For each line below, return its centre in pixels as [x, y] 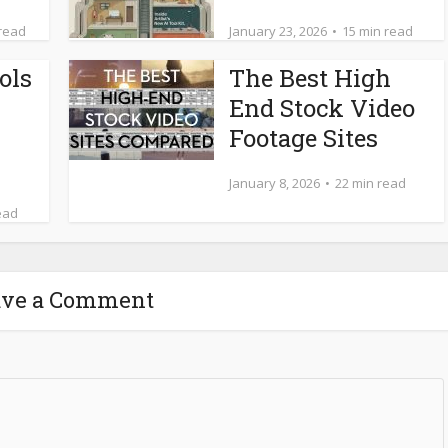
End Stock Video [322, 108]
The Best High [310, 78]
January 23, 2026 [278, 31]
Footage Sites [303, 138]
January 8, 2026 [274, 183]
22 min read [370, 183]
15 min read [377, 31]
